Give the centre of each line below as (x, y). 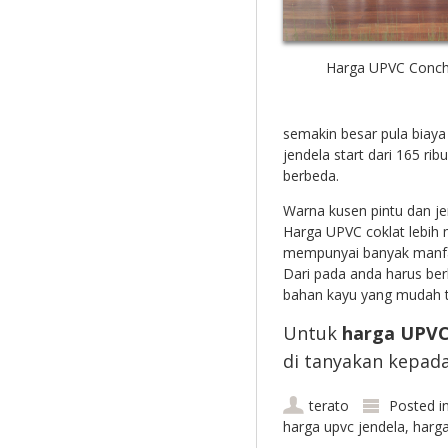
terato (328, 405)
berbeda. (310, 175)
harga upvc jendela (343, 426)
